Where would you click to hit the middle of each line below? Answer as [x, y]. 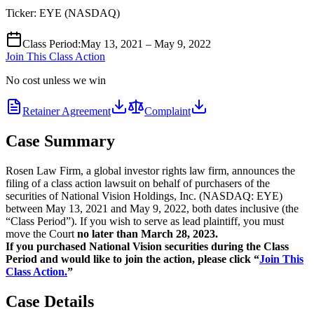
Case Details [50, 301]
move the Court [41, 233]
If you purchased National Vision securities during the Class [147, 246]
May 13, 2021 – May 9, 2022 [146, 43]
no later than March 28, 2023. [148, 233]
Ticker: [22, 13]
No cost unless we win [56, 80]
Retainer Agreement [67, 111]
